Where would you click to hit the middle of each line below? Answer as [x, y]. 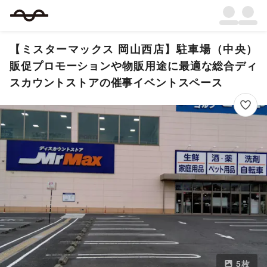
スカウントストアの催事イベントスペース [116, 82]
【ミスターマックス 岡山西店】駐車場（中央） [133, 49]
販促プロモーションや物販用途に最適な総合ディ [133, 66]
